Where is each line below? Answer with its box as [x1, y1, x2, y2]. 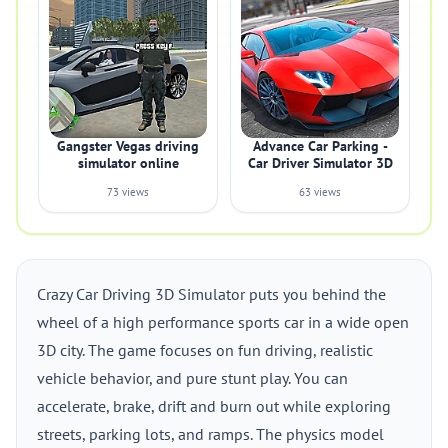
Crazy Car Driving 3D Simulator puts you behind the [37, 284, 386, 304]
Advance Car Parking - [252, 137, 388, 155]
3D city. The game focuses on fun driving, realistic [37, 340, 373, 360]
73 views [107, 185, 149, 199]
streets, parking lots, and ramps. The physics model [37, 424, 384, 444]
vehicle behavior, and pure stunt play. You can [37, 368, 348, 388]
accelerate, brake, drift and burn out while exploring [37, 396, 391, 416]
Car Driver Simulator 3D [247, 154, 393, 172]
